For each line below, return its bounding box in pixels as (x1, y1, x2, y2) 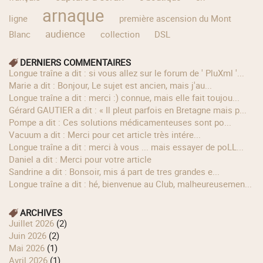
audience (45, 26, 86, 41)
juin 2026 (14, 229, 47, 241)
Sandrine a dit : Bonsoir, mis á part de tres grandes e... (14, 166, 220, 178)
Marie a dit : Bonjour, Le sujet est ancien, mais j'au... (16, 79, 213, 92)
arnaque (42, 3, 104, 26)
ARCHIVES (20, 206, 63, 218)
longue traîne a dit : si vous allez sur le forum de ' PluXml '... (14, 67, 245, 79)
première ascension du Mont (119, 12, 231, 24)
